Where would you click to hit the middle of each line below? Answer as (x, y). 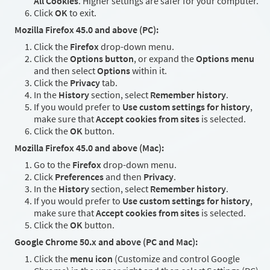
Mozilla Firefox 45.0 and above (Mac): (89, 148)
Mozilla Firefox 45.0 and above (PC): (86, 30)
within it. (149, 71)
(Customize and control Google (176, 259)
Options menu (225, 59)
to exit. (82, 13)
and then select (65, 71)
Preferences (79, 177)
